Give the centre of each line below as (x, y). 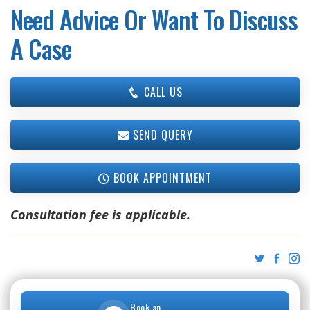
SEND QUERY (161, 135)
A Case (41, 48)
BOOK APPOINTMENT (161, 177)
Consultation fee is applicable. (100, 214)
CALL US (162, 92)
